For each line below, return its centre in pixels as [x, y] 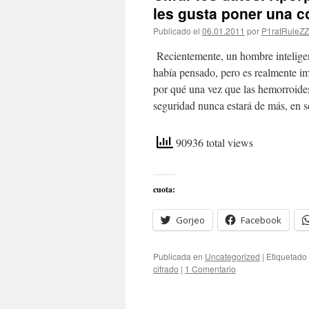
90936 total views [213, 142]
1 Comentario [210, 269]
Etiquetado [287, 256]
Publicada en [178, 256]
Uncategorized [232, 256]
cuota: [164, 189]
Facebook [261, 220]
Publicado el [177, 31]
